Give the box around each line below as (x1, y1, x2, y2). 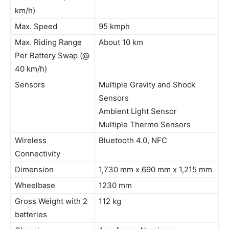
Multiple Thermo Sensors (99, 120, 191, 130)
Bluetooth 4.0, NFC (99, 135, 167, 146)
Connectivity (15, 149, 60, 159)
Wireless (15, 135, 47, 146)
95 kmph (99, 21, 130, 32)
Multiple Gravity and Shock (99, 80, 195, 90)
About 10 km (99, 37, 143, 48)
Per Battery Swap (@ (15, 51, 89, 61)
